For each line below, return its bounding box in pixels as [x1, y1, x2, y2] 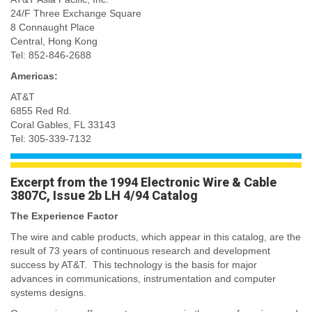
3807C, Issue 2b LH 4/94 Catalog [10, 188, 198, 203]
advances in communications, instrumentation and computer [10, 273, 276, 285]
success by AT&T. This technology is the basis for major [10, 259, 257, 271]
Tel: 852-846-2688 [10, 49, 91, 61]
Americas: [10, 70, 58, 81]
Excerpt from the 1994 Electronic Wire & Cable [10, 175, 276, 190]
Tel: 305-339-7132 [10, 132, 91, 144]
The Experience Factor [10, 210, 118, 222]
